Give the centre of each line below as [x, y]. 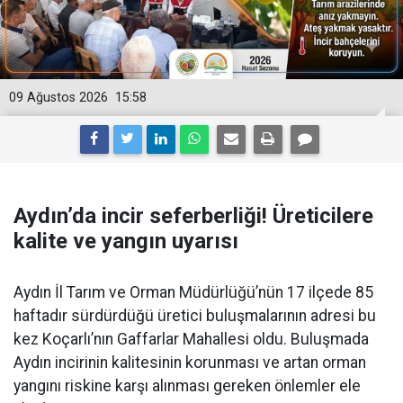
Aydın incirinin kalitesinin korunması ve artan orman [190, 363]
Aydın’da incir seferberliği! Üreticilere [193, 216]
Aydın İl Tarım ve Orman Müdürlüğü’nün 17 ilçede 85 [193, 293]
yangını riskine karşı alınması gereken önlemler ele [187, 386]
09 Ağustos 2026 [58, 98]
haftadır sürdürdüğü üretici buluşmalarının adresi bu [195, 316]
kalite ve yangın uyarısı [126, 242]
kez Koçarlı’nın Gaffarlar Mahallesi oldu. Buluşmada [191, 340]
